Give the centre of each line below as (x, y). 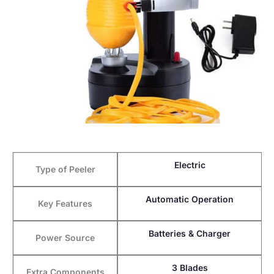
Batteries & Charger (190, 234)
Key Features (65, 204)
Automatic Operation (190, 199)
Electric (190, 165)
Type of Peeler (65, 169)
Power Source (65, 238)
